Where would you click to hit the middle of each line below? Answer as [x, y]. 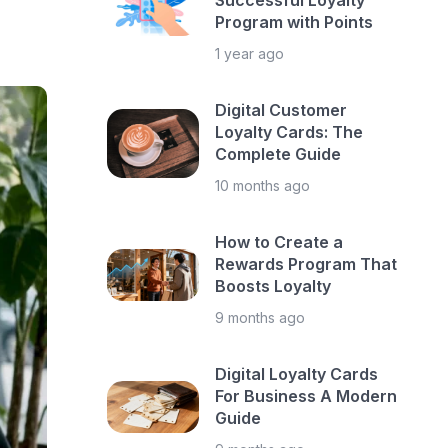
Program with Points [294, 22]
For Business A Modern [306, 396]
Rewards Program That [306, 264]
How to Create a [279, 242]
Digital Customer [281, 110]
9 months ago [260, 317]
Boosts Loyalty [273, 286]
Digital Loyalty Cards [297, 374]
